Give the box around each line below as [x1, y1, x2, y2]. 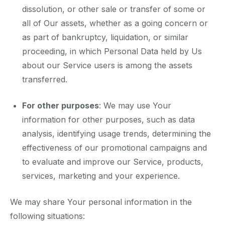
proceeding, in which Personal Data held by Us [22, 46, 202, 57]
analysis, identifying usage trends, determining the [22, 129, 211, 139]
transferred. [22, 74, 67, 85]
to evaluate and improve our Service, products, [22, 157, 203, 167]
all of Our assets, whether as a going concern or [22, 18, 208, 29]
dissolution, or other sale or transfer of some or [22, 4, 205, 15]
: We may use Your [99, 100, 171, 111]
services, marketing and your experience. [22, 171, 180, 181]
